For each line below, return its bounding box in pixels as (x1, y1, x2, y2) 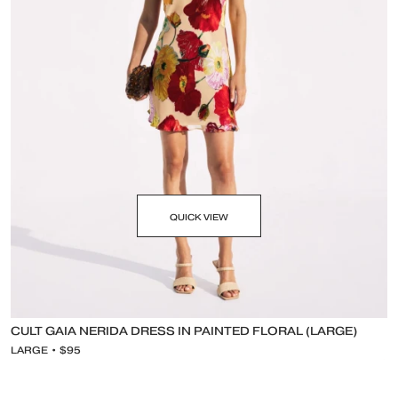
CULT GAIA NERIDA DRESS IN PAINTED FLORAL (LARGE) (11, 322, 357, 339)
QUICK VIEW (170, 211, 228, 224)
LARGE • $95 (11, 343, 81, 357)
